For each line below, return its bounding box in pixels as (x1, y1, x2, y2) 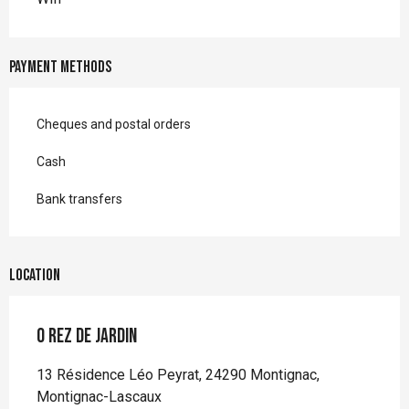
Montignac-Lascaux (37, 387, 162, 405)
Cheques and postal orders (37, 116, 191, 131)
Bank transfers (37, 191, 122, 206)
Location (9, 265, 60, 285)
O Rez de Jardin (37, 323, 137, 349)
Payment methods (9, 57, 111, 77)
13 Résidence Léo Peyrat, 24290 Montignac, (37, 365, 320, 383)
